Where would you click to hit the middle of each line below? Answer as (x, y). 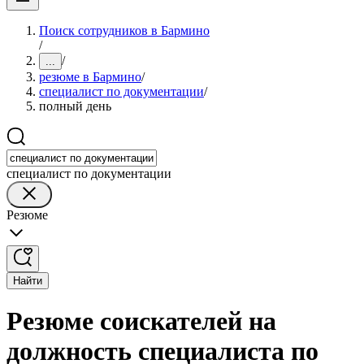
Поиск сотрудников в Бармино (124, 30)
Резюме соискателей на (141, 321)
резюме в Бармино (90, 77)
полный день (75, 106)
